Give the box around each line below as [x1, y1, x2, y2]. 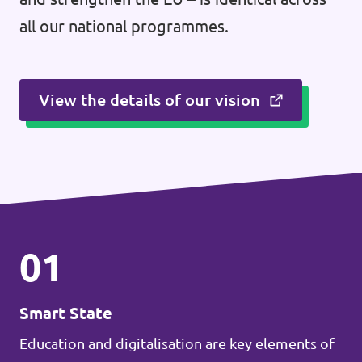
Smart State [19, 304, 112, 322]
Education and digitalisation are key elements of [19, 335, 335, 351]
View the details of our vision [39, 90, 260, 109]
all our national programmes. [19, 17, 229, 36]
